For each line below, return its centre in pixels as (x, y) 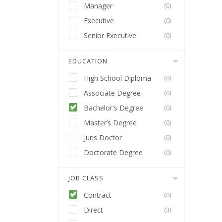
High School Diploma (117, 78)
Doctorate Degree (113, 152)
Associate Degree (112, 93)
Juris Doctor (103, 138)
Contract (98, 195)
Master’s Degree (110, 123)
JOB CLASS (86, 178)
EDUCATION (88, 61)
